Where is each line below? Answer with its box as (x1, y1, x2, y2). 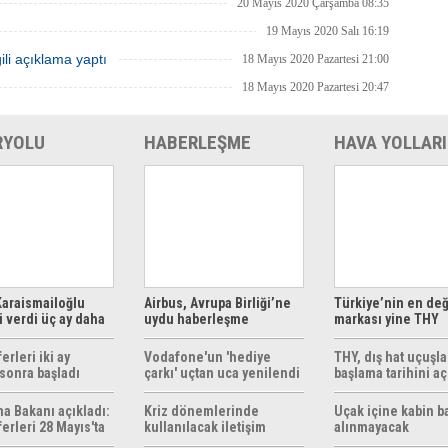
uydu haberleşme (144, 311, 249, 327)
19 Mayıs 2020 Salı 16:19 (266, 24, 389, 38)
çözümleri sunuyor (144, 327, 259, 343)
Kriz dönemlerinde (144, 403, 259, 419)
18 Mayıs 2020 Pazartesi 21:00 (242, 52, 389, 66)
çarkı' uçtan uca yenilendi (144, 365, 300, 381)
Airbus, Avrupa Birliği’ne (144, 295, 291, 311)
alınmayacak (334, 419, 409, 435)
